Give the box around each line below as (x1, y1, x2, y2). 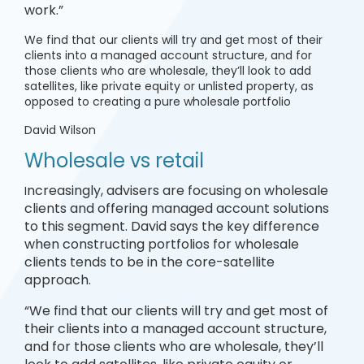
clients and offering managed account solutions (24, 199, 329, 218)
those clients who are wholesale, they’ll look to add (24, 63, 311, 79)
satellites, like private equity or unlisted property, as (24, 78, 314, 94)
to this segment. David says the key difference (24, 217, 319, 236)
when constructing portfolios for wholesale (24, 235, 299, 253)
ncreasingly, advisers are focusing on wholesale (27, 181, 328, 200)
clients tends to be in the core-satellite (24, 253, 275, 271)
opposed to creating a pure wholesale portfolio (24, 93, 291, 110)
